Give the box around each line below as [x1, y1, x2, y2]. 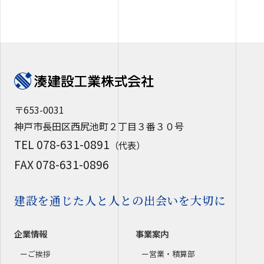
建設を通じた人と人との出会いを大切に [14, 192, 226, 208]
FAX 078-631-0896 [14, 156, 109, 173]
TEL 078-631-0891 [14, 136, 110, 153]
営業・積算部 [149, 247, 195, 259]
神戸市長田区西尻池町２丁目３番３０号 [14, 118, 184, 133]
